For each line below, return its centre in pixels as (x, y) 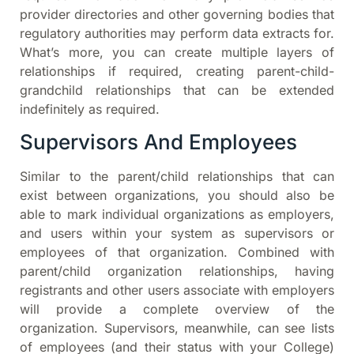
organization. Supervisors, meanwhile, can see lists (177, 328)
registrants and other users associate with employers (177, 290)
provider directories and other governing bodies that (177, 14)
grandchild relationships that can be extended (177, 90)
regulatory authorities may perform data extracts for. (177, 33)
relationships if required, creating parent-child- (177, 71)
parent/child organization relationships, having (177, 271)
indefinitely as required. (90, 109)
